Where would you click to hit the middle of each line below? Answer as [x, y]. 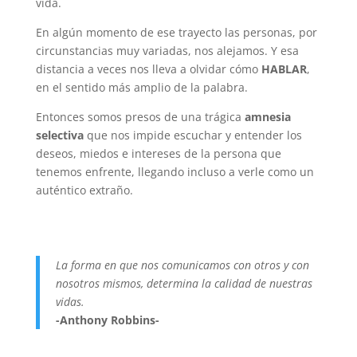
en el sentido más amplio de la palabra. [141, 87]
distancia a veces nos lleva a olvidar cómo [148, 69]
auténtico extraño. [84, 190]
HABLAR [284, 69]
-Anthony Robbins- [107, 320]
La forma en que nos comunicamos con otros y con [182, 265]
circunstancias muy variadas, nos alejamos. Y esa [167, 50]
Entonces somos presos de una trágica [140, 116]
